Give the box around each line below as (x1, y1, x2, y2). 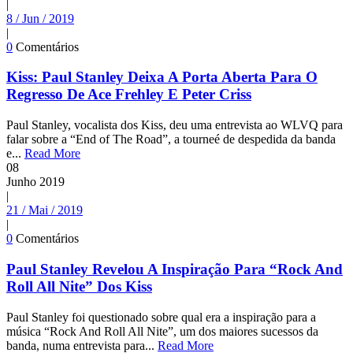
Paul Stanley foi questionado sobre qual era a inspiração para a (6, 310, 316, 324)
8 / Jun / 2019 (6, 11, 74, 25)
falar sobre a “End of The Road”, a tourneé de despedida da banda (6, 132, 336, 147)
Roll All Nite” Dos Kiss (6, 277, 152, 295)
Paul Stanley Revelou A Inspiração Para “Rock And (6, 260, 343, 277)
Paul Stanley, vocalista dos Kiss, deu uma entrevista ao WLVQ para (6, 118, 343, 132)
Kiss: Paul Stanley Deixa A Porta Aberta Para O (6, 69, 318, 86)
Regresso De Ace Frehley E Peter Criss (6, 86, 251, 103)
